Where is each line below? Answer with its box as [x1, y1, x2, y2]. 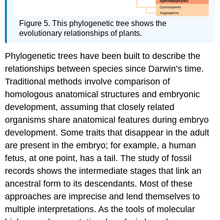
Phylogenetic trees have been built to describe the [5, 51, 201, 61]
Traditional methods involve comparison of [5, 77, 170, 87]
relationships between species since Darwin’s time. [5, 64, 204, 74]
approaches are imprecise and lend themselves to [5, 192, 200, 202]
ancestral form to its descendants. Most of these [5, 179, 193, 189]
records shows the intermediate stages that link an [5, 166, 202, 176]
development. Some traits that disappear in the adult [5, 128, 210, 138]
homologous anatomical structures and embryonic [5, 89, 200, 100]
